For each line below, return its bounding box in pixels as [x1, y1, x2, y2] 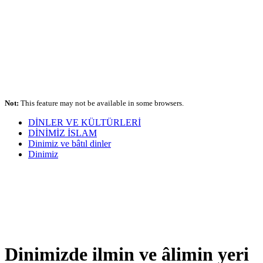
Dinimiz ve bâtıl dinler [28, 139, 111, 149]
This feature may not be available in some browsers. [19, 99, 184, 108]
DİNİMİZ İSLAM [28, 128, 97, 139]
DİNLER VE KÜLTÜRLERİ [28, 117, 141, 128]
